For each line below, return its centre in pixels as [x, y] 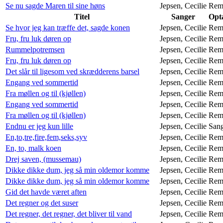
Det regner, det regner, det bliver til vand [69, 214]
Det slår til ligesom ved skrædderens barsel [72, 71]
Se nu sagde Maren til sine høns [55, 5]
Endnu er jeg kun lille [39, 126]
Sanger [183, 16]
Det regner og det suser [42, 203]
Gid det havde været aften [46, 192]
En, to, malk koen [33, 148]
